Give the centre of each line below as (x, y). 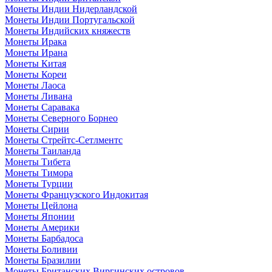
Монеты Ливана (39, 96)
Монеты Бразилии (43, 260)
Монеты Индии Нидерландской (71, 9)
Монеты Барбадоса (44, 238)
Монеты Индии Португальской (70, 20)
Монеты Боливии (41, 249)
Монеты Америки (42, 227)
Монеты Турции (39, 184)
